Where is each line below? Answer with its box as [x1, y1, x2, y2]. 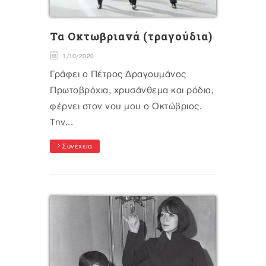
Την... [50, 118, 73, 128]
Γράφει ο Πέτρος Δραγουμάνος [50, 69, 186, 80]
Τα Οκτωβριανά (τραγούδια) [50, 29, 213, 44]
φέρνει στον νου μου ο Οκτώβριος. [50, 102, 202, 112]
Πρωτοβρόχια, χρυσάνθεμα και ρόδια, [50, 85, 214, 96]
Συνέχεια [60, 143, 92, 151]
